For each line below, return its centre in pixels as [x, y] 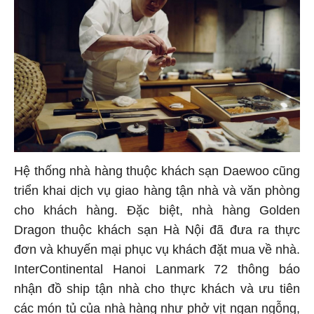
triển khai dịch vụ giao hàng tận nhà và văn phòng [157, 193]
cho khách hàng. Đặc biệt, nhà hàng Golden [157, 213]
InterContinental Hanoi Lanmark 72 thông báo [157, 272]
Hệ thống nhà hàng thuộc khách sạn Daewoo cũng [157, 173]
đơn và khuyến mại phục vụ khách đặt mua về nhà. [157, 252]
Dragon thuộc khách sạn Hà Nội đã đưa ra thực [157, 232]
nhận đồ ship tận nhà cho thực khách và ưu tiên [157, 291]
